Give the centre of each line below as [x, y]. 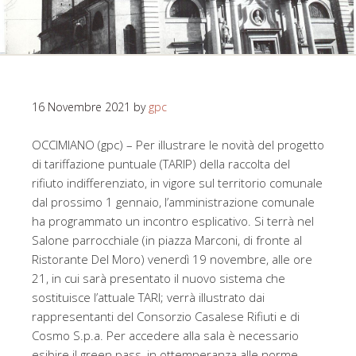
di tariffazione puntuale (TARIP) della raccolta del [161, 164]
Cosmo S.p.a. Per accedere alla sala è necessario [165, 336]
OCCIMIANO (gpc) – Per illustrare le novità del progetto [178, 145]
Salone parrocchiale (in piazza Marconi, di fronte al [167, 240]
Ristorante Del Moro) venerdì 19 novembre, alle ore [172, 259]
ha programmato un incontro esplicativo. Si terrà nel [173, 221]
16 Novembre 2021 [81, 107]
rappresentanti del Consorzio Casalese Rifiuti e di [166, 317]
